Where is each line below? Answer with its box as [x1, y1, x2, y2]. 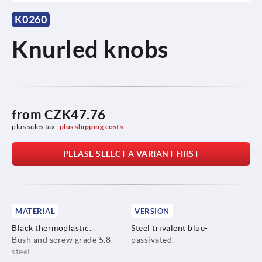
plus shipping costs [59, 122, 123, 130]
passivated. [131, 235, 174, 244]
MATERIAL [15, 206, 55, 216]
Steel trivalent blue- [131, 223, 208, 233]
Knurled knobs [12, 36, 168, 63]
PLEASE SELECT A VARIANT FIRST [63, 149, 199, 158]
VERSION [135, 206, 170, 216]
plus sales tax [12, 122, 57, 130]
